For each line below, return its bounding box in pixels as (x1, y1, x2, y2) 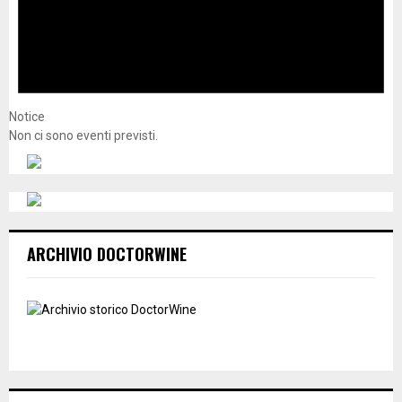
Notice (9, 109, 45, 124)
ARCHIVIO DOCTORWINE (27, 241, 187, 266)
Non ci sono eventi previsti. (9, 127, 158, 143)
